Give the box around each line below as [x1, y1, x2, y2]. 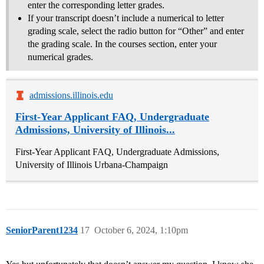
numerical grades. [28, 52, 93, 62]
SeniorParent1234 [6, 225, 78, 236]
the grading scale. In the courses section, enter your [28, 39, 217, 49]
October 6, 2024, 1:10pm [94, 225, 188, 236]
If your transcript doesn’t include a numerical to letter [28, 13, 224, 24]
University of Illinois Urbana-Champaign [15, 160, 168, 170]
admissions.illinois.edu [29, 90, 113, 101]
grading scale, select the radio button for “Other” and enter [28, 26, 244, 37]
